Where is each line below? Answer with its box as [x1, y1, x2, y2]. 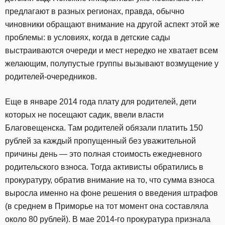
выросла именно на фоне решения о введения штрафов [5, 189, 218, 197]
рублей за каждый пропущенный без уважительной [5, 137, 196, 145]
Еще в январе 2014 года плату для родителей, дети [5, 97, 196, 106]
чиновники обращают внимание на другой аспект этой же [5, 20, 219, 29]
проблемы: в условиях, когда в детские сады [5, 33, 170, 42]
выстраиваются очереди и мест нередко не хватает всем [5, 46, 218, 55]
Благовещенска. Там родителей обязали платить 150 [5, 124, 203, 132]
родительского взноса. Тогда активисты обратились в [5, 163, 203, 171]
